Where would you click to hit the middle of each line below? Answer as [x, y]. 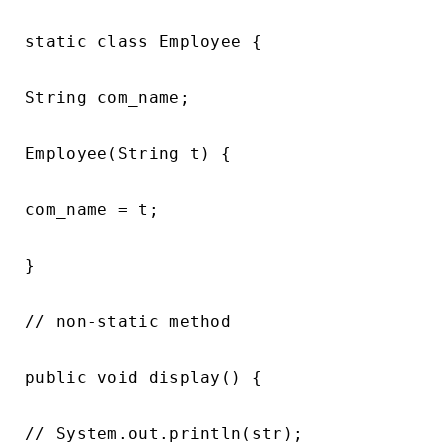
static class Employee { [143, 41]
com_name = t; [92, 209]
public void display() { [143, 377]
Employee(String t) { [128, 153]
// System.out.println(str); [164, 433]
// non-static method [128, 321]
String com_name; [107, 97]
